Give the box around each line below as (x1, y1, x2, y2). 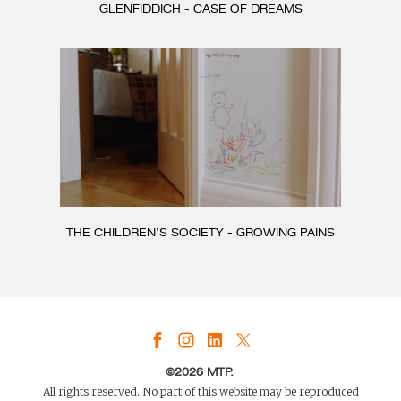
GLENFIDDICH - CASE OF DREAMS (98, 3, 303, 16)
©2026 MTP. (165, 366, 234, 379)
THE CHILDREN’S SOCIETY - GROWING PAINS (66, 226, 335, 239)
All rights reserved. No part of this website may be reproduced (42, 385, 359, 398)
